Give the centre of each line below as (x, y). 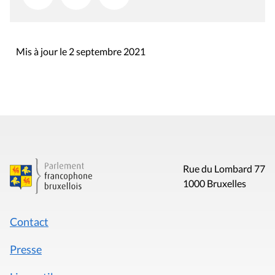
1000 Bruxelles (214, 183)
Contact (29, 221)
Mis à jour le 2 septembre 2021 (81, 51)
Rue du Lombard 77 (224, 168)
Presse (26, 249)
